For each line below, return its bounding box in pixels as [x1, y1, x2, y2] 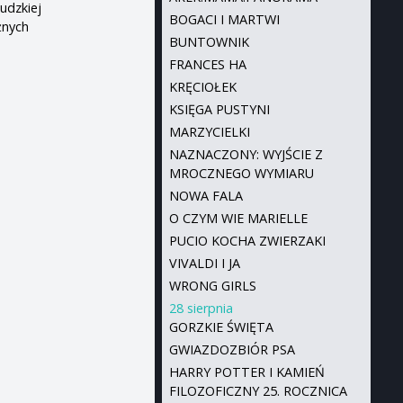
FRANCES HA [168, 56, 246, 73]
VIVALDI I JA [168, 255, 240, 272]
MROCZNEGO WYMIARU [168, 165, 314, 182]
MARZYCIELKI [168, 123, 250, 140]
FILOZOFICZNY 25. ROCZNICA [168, 382, 347, 399]
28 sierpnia [168, 300, 233, 317]
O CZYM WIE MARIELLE [168, 210, 308, 227]
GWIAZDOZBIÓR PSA [168, 341, 295, 358]
